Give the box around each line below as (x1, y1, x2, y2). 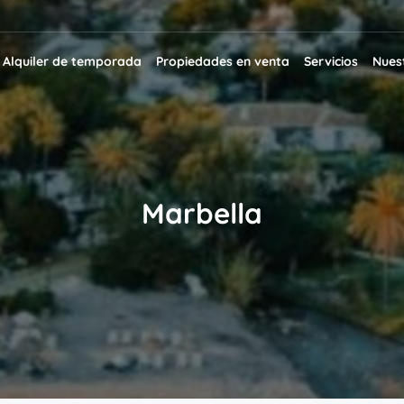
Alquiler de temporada (3, 53, 142, 69)
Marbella (142, 195, 262, 231)
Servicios (304, 53, 358, 69)
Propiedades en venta (156, 53, 289, 69)
